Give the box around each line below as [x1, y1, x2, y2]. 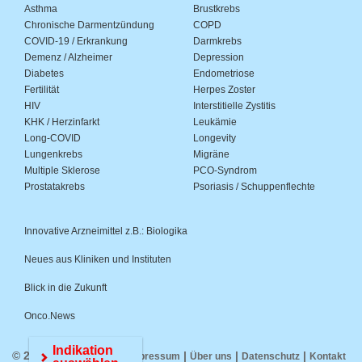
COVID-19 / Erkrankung [24, 36, 128, 48]
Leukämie [193, 116, 237, 128]
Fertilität [24, 84, 59, 96]
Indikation [52, 343, 113, 357]
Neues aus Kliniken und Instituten [24, 254, 171, 266]
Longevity [193, 133, 236, 145]
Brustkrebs [193, 3, 240, 15]
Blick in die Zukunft [24, 282, 107, 294]
